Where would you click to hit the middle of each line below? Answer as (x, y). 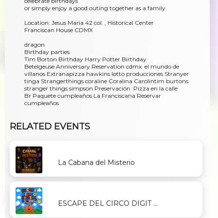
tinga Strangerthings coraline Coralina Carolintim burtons (106, 81)
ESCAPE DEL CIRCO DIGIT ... (108, 203)
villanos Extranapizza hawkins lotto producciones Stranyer (107, 74)
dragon (35, 45)
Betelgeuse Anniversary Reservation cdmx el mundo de (102, 67)
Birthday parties (47, 52)
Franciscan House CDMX (59, 30)
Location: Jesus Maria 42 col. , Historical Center (89, 23)
